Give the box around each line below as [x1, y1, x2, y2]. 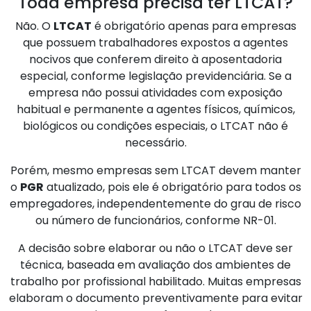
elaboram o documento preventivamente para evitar [8, 290, 303, 307]
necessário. [124, 135, 187, 151]
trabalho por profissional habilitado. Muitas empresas [10, 274, 301, 290]
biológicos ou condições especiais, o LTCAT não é [23, 118, 288, 135]
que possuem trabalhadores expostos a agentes [23, 35, 288, 51]
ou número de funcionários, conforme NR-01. [35, 212, 276, 229]
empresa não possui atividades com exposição [28, 85, 283, 101]
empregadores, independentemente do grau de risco [10, 196, 301, 212]
